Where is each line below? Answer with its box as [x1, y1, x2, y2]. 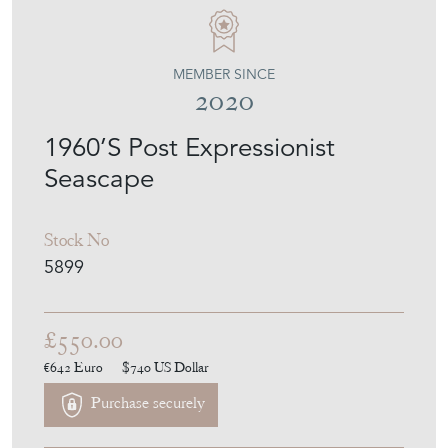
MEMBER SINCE [173, 120, 275, 139]
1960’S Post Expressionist [44, 186, 335, 219]
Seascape [44, 217, 154, 250]
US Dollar [154, 413, 209, 432]
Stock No [44, 283, 109, 307]
